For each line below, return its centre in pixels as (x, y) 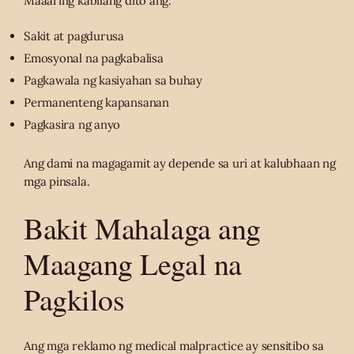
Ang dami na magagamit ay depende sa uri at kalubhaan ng (180, 163)
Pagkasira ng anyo (72, 125)
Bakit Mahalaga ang (142, 228)
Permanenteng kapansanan (96, 103)
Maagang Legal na (133, 263)
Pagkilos (74, 299)
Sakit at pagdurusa (74, 36)
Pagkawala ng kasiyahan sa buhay (113, 81)
